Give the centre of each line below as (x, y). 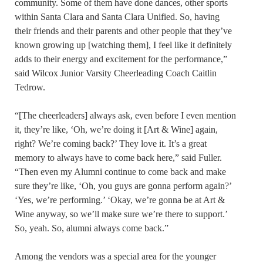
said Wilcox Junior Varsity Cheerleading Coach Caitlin (116, 73)
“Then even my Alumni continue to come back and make (120, 172)
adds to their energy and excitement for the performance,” (121, 59)
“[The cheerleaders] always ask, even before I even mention (125, 116)
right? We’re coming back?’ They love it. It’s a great (111, 144)
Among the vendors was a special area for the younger (115, 257)
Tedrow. (30, 87)
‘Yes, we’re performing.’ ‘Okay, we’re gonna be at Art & (120, 200)
